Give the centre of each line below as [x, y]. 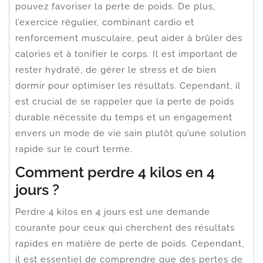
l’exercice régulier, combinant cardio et [105, 22]
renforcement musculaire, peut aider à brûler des [129, 38]
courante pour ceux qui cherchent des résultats [125, 227]
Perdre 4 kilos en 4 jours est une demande [113, 212]
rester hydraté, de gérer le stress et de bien [116, 70]
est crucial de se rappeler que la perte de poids [125, 101]
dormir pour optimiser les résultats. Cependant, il [128, 85]
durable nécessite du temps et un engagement [124, 117]
